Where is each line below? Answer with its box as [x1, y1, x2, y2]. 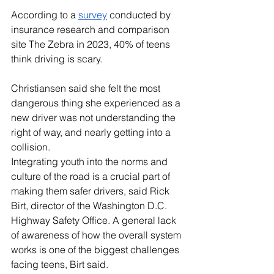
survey [78, 8, 107, 21]
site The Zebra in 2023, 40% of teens [11, 37, 172, 50]
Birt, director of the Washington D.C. [11, 199, 169, 212]
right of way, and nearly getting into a [11, 125, 173, 138]
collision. [11, 140, 53, 153]
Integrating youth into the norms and [11, 155, 170, 168]
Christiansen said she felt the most [11, 81, 163, 94]
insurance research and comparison [11, 23, 172, 35]
